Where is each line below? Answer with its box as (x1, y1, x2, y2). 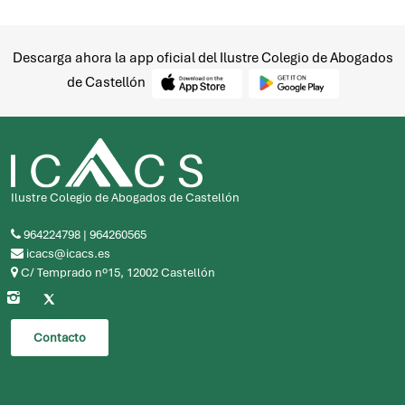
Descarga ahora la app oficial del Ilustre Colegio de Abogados (12, 49, 393, 67)
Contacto (33, 329, 86, 345)
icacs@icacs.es (24, 245, 110, 261)
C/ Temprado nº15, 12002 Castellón (18, 264, 215, 280)
